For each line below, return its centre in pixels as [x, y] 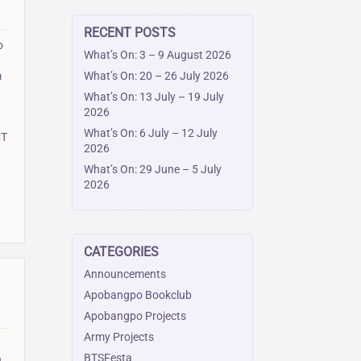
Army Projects [119, 337]
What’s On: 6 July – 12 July [151, 133]
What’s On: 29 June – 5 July [153, 169]
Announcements [125, 274]
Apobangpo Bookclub [138, 295]
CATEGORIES [122, 252]
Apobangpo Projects [135, 316]
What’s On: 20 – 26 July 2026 [157, 75]
